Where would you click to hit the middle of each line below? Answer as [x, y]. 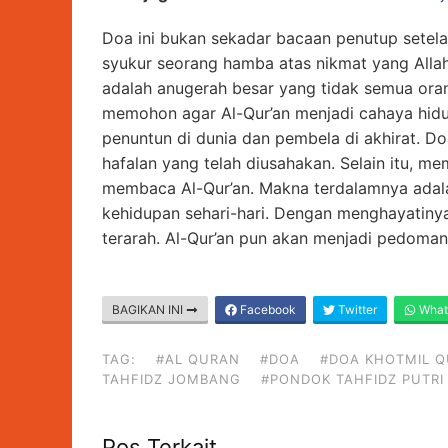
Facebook [266, 310]
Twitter [356, 310]
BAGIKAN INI [149, 310]
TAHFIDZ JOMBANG [171, 379]
